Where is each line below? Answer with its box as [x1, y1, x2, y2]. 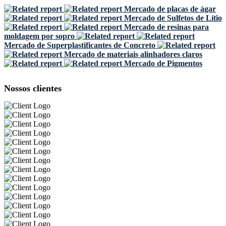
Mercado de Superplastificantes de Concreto [4, 40, 155, 49]
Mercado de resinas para [124, 22, 209, 31]
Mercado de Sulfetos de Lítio [124, 13, 222, 22]
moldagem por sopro [4, 31, 75, 40]
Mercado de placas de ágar [124, 4, 216, 13]
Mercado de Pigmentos [124, 59, 202, 68]
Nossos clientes [4, 83, 62, 93]
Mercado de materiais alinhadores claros [64, 49, 202, 59]
